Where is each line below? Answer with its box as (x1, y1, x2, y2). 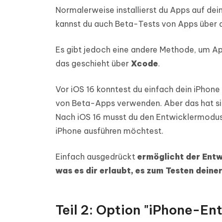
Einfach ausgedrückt (55, 152, 137, 162)
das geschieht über (55, 58, 131, 68)
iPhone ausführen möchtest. (55, 126, 164, 136)
